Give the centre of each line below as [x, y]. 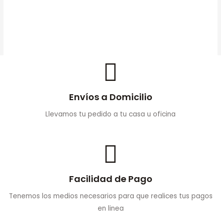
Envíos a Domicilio [110, 97]
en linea [110, 209]
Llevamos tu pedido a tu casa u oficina [110, 114]
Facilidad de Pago [110, 179]
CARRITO [55, 28]
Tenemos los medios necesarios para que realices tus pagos [110, 196]
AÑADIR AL [74, 15]
